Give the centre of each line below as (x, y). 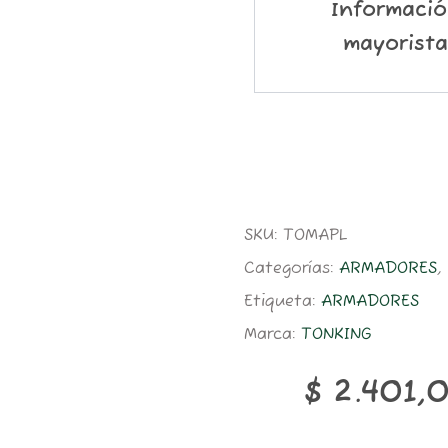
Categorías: (291, 268)
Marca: (272, 334)
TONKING (336, 334)
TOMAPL (315, 235)
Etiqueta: (282, 301)
